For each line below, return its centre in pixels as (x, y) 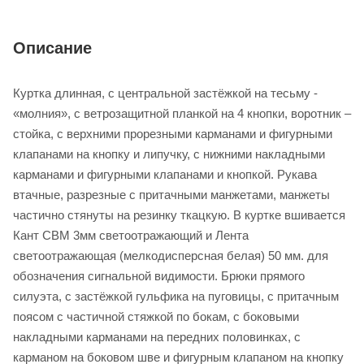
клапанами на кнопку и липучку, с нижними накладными (169, 154)
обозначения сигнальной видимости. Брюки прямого (159, 276)
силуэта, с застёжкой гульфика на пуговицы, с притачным (176, 297)
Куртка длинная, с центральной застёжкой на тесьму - (165, 93)
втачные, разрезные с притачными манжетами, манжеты (171, 195)
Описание (52, 48)
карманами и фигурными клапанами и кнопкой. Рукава (165, 175)
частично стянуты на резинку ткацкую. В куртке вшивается (179, 215)
